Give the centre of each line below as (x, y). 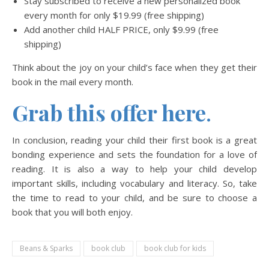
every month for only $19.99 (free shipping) (114, 15)
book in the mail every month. (73, 81)
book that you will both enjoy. (72, 212)
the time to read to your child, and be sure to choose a (134, 197)
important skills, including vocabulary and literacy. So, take (134, 183)
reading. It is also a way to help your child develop (134, 168)
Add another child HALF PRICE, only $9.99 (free (121, 29)
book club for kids (175, 248)
